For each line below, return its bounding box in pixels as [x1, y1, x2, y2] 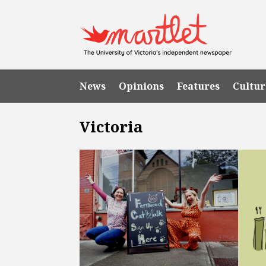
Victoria [80, 115, 144, 137]
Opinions [119, 79, 164, 93]
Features [177, 79, 220, 93]
